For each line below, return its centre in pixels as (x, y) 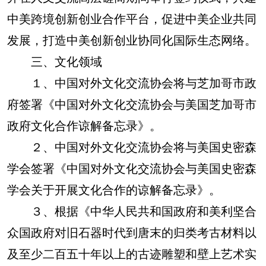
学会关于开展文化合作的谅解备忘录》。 (114, 189)
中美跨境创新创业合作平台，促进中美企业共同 (132, 18)
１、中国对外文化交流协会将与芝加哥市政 (132, 82)
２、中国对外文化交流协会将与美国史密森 (132, 146)
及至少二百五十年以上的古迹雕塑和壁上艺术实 (132, 253)
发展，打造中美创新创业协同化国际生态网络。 (132, 39)
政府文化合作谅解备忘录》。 (84, 125)
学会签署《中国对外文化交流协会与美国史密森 (132, 168)
